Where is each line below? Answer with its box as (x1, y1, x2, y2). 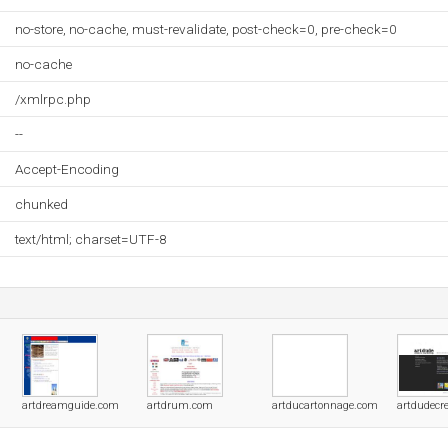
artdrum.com (147, 399, 213, 412)
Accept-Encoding (15, 161, 119, 177)
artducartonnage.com (272, 399, 378, 412)
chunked (15, 196, 68, 212)
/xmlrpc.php (15, 91, 91, 107)
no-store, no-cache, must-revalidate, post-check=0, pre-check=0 (15, 21, 397, 37)
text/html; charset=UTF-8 (15, 231, 167, 247)
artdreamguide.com (22, 399, 119, 412)
